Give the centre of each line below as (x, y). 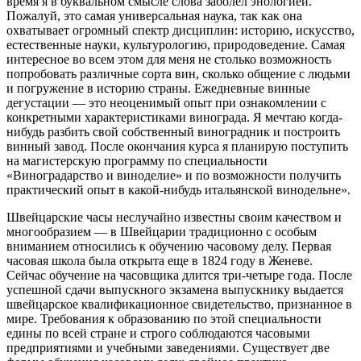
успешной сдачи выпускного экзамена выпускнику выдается (175, 289)
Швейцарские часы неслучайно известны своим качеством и (174, 217)
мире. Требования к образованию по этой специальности (164, 318)
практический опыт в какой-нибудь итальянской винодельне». (178, 189)
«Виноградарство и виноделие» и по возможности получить (174, 175)
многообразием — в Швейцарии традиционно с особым (162, 231)
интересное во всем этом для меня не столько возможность (169, 59)
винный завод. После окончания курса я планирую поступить (177, 146)
